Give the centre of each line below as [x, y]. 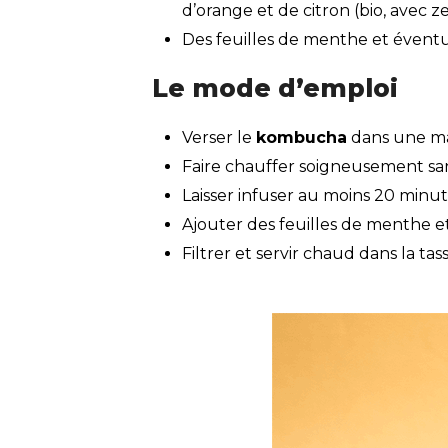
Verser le [219, 137]
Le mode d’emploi [275, 88]
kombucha [301, 137]
